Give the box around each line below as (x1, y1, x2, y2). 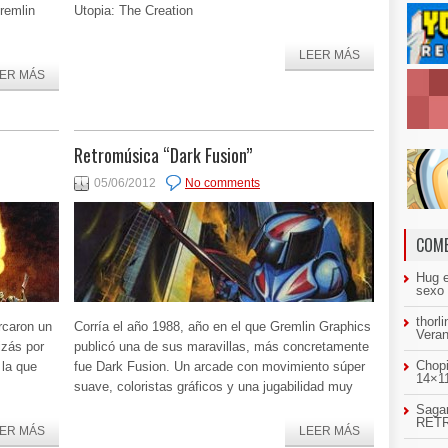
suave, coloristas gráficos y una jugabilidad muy (74, 379, 353, 394)
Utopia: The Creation (74, 3, 193, 18)
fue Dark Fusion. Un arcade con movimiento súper (74, 359, 365, 374)
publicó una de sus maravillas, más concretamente (74, 339, 369, 354)
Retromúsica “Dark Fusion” (74, 142, 252, 168)
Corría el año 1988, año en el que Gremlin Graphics (74, 319, 371, 334)
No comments (185, 176, 260, 190)
